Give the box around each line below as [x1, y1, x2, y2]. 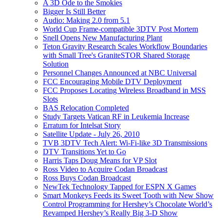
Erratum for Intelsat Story [43, 121, 121, 129]
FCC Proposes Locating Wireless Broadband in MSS [43, 86, 206, 94]
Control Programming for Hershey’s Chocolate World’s [43, 200, 212, 208]
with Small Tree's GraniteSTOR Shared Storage [43, 51, 190, 59]
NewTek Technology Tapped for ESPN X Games [43, 182, 196, 191]
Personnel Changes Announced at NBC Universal [43, 68, 197, 77]
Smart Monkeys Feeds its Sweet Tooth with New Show [43, 191, 214, 200]
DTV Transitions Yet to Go [43, 147, 126, 156]
